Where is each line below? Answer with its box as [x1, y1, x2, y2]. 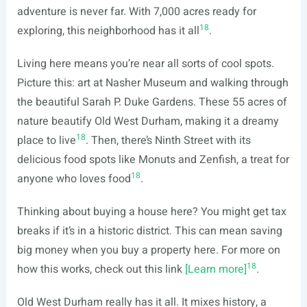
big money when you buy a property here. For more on [16, 242, 280, 258]
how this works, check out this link [16, 261, 185, 278]
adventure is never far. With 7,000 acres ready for [16, 3, 256, 20]
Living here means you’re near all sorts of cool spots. [16, 56, 274, 72]
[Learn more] [184, 261, 247, 278]
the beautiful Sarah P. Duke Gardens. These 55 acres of [16, 94, 287, 110]
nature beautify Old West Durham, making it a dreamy [16, 113, 279, 130]
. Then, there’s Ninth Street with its [85, 132, 251, 149]
